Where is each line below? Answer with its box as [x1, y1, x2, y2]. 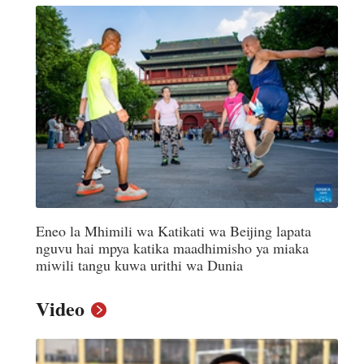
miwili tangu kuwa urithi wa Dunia [36, 254, 243, 275]
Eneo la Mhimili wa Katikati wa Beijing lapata [36, 220, 311, 240]
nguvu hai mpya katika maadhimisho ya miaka [36, 237, 309, 258]
